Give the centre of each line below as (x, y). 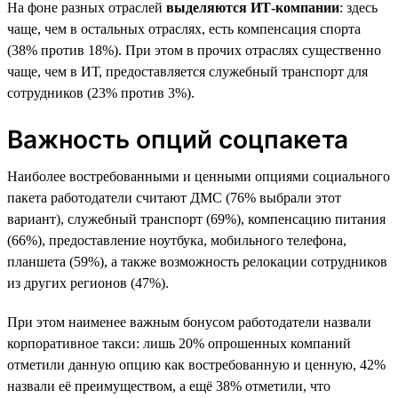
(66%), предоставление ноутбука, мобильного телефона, (177, 240)
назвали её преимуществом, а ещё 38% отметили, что (169, 386)
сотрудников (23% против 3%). (101, 92)
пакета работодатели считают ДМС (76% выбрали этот (174, 197)
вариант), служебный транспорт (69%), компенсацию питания (196, 219)
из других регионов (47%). (88, 283)
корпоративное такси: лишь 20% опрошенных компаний (179, 343)
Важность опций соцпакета (178, 139)
